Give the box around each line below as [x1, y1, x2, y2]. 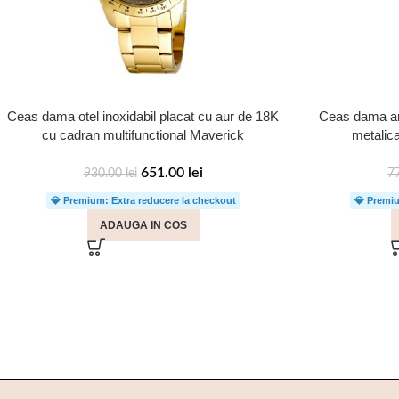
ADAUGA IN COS [99, 219, 187, 232]
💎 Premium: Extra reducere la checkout [50, 195, 236, 206]
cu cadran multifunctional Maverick [42, 127, 244, 142]
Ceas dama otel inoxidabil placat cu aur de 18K [7, 109, 279, 124]
